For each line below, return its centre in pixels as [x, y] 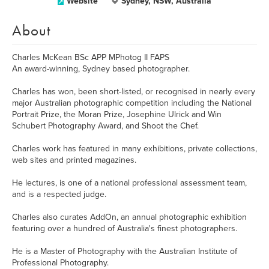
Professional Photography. [60, 263]
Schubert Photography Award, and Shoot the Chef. [105, 126]
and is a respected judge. [59, 194]
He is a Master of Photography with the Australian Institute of [125, 251]
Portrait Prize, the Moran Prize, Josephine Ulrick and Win [117, 114]
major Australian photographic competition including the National [132, 103]
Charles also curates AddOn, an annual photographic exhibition [129, 217]
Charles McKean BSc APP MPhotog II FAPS [91, 57]
